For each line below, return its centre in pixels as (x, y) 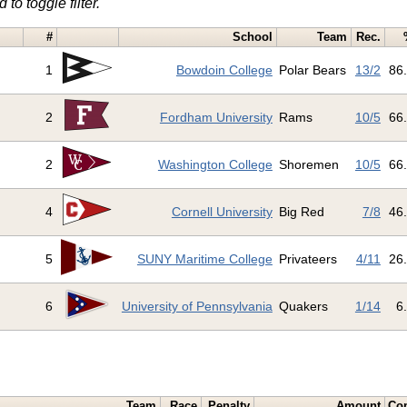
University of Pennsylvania (197, 307)
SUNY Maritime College (204, 259)
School (253, 37)
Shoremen (309, 165)
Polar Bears (313, 70)
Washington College (215, 165)
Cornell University (222, 212)
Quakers (304, 307)
